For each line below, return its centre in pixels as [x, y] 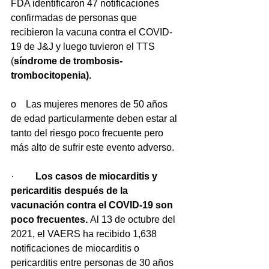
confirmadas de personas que [75, 18]
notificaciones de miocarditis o [76, 249]
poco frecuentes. [50, 220]
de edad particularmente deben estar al [95, 119]
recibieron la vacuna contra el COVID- [92, 32]
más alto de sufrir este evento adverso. [92, 148]
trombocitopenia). [51, 76]
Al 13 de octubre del [134, 220]
